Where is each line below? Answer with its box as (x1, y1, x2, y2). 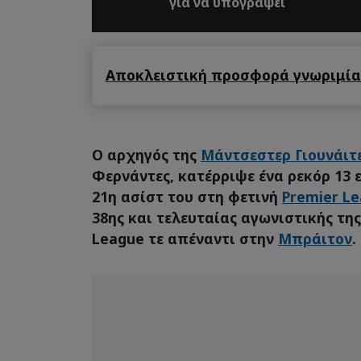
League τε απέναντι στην (92, 228, 278, 248)
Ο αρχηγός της (92, 144, 201, 164)
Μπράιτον (278, 228, 352, 248)
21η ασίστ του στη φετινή (92, 186, 282, 206)
